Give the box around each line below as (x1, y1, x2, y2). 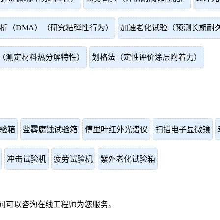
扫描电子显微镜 (155, 125, 210, 134)
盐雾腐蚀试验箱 (23, 125, 78, 134)
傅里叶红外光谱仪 (85, 125, 148, 134)
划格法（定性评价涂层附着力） (92, 53, 202, 61)
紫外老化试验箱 (100, 155, 155, 163)
